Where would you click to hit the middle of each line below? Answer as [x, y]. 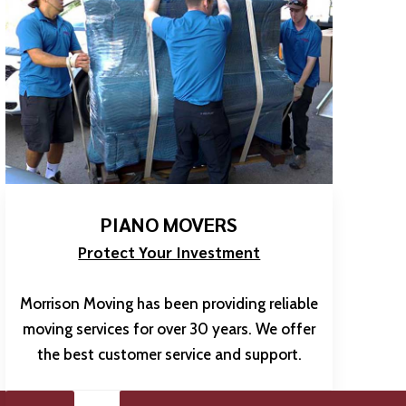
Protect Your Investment [169, 251]
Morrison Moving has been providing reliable [169, 303]
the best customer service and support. [169, 354]
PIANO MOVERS [169, 223]
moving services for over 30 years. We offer [169, 329]
